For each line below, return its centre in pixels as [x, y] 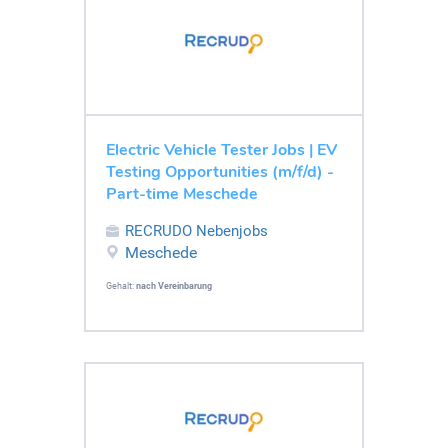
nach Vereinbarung [174, 285]
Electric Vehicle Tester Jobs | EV [221, 149]
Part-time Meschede [182, 193]
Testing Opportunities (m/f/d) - [220, 171]
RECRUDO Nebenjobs [196, 230]
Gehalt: [121, 285]
